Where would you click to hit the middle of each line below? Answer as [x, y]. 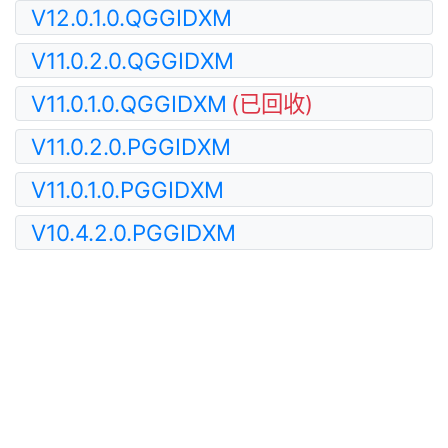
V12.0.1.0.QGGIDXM [131, 17]
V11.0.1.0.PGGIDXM [127, 189]
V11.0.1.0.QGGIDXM [129, 103]
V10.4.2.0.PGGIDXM [133, 232]
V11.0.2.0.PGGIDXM [131, 146]
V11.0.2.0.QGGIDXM [132, 60]
